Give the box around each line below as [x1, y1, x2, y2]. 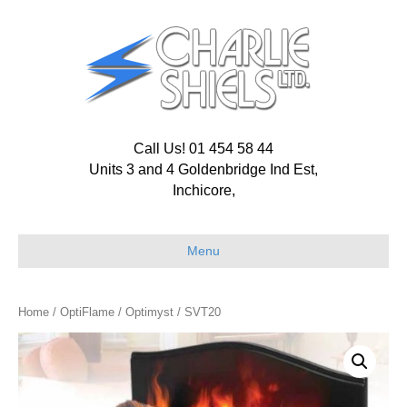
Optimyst [125, 305, 174, 319]
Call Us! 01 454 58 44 [134, 141, 273, 156]
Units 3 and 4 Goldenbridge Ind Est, [89, 162, 318, 177]
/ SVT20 [174, 305, 221, 319]
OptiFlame [60, 305, 114, 319]
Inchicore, [172, 183, 235, 198]
